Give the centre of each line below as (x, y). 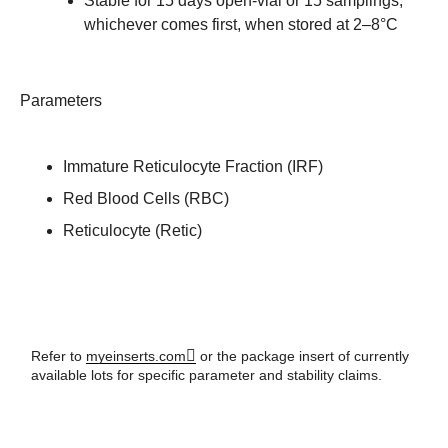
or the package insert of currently (302, 355)
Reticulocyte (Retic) (132, 230)
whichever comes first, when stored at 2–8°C (241, 24)
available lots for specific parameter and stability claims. (206, 374)
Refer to (58, 355)
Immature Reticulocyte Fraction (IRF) (192, 166)
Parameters (61, 100)
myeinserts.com (135, 355)
